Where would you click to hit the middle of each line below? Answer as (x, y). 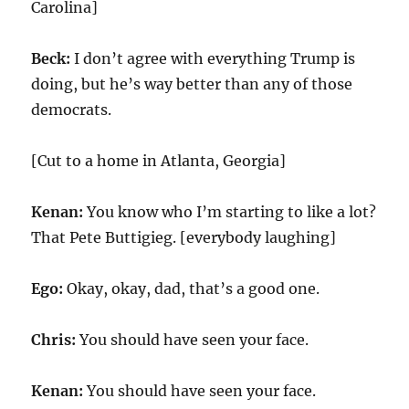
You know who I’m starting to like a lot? (232, 212)
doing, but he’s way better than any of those (192, 84)
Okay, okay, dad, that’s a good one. (194, 288)
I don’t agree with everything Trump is (215, 58)
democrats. (72, 110)
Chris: (56, 340)
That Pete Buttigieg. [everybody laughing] (184, 237)
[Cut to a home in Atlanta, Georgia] (159, 161)
